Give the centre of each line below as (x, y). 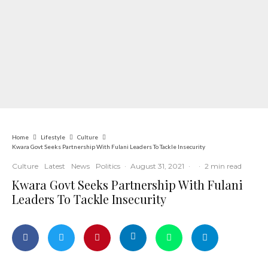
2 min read (223, 166)
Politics (108, 166)
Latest (55, 166)
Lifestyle (53, 137)
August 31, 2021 (157, 166)
